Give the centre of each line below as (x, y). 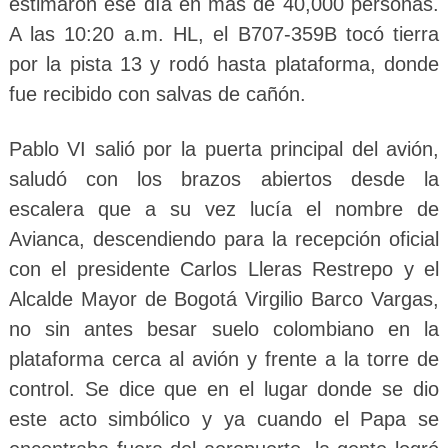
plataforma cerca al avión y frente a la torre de (224, 359)
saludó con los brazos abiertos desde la (224, 179)
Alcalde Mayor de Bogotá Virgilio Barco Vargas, (224, 299)
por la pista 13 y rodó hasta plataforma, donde (224, 64)
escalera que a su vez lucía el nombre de (224, 209)
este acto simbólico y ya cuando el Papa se (224, 419)
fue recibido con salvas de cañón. (157, 94)
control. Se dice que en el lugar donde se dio (224, 389)
